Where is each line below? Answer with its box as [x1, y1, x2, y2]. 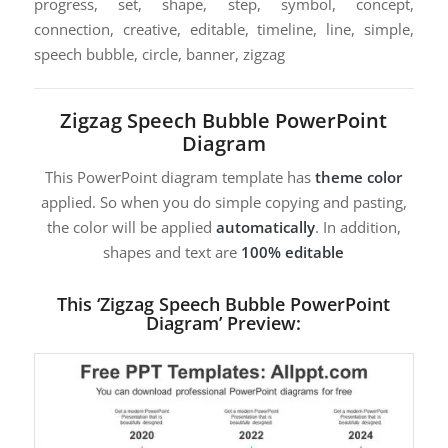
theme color [315, 167, 403, 188]
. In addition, [314, 217, 401, 238]
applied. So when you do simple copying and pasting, [40, 192, 407, 213]
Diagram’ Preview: [146, 311, 302, 336]
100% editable [241, 242, 345, 263]
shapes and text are [103, 242, 242, 263]
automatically [215, 217, 315, 238]
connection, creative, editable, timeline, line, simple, [33, 18, 415, 39]
